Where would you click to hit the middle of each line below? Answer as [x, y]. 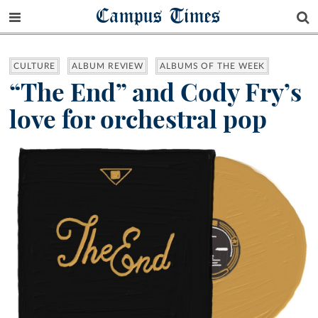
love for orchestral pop [138, 120]
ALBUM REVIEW [108, 66]
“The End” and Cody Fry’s [155, 93]
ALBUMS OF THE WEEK [213, 66]
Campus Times [159, 15]
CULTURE [35, 66]
